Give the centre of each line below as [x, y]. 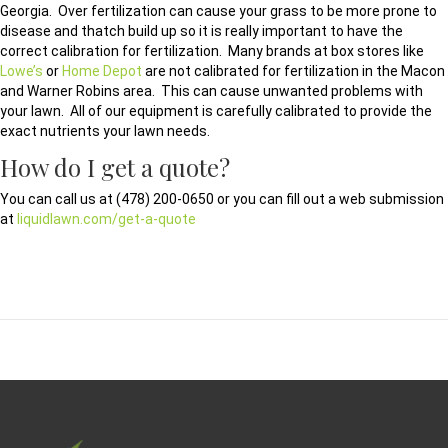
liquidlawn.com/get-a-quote [106, 219]
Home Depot [102, 71]
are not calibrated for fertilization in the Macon [293, 71]
